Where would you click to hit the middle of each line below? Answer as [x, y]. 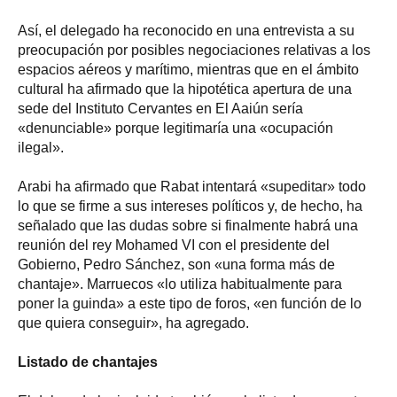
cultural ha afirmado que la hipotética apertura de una [185, 89]
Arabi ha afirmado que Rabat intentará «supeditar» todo [192, 186]
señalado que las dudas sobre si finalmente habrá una [188, 225]
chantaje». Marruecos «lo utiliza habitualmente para [180, 284]
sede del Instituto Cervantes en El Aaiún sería [160, 108]
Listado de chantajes [88, 362]
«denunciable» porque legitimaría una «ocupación [175, 128]
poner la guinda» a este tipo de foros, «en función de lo [190, 303]
